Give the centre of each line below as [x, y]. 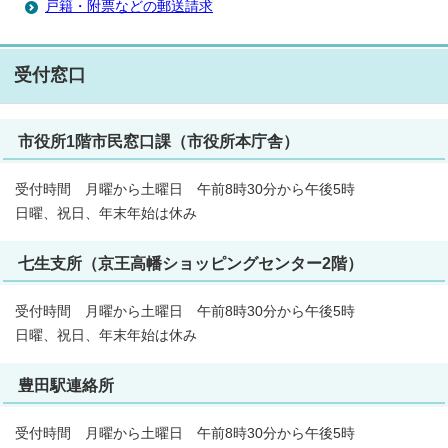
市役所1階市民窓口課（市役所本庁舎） [158, 141]
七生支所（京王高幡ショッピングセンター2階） [190, 263]
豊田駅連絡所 [66, 385]
